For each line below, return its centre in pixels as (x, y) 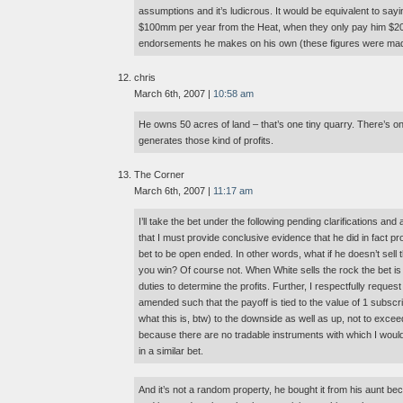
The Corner (159, 175)
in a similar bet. (171, 351)
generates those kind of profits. (206, 141)
